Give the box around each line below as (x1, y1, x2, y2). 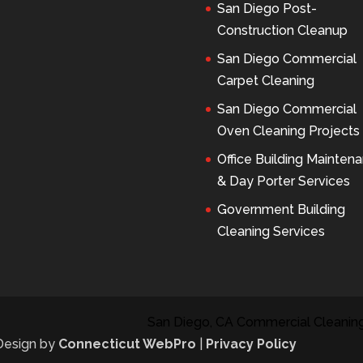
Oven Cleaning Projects (216, 123, 360, 139)
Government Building (216, 202, 345, 218)
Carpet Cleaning (216, 73, 314, 89)
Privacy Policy (206, 336, 297, 352)
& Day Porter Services (216, 173, 350, 190)
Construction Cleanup (216, 23, 348, 39)
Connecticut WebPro (58, 336, 197, 352)
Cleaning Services (216, 224, 325, 240)
